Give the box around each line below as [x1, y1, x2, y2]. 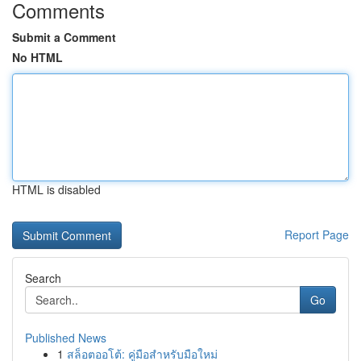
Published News [25, 330, 106, 346]
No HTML [12, 49, 63, 65]
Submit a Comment [12, 29, 116, 45]
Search [25, 270, 61, 286]
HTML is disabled [12, 181, 101, 197]
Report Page [284, 226, 349, 243]
